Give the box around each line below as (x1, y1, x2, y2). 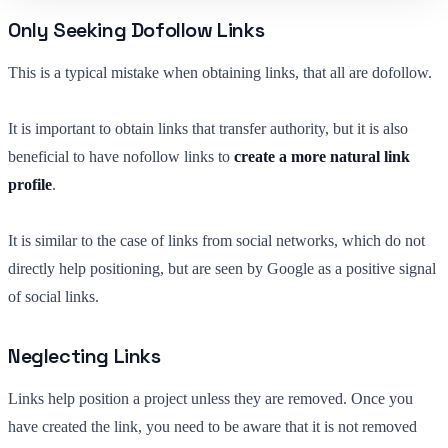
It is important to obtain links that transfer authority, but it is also (8, 119, 408, 137)
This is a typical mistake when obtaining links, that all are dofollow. (8, 63, 432, 81)
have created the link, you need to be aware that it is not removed (8, 417, 417, 435)
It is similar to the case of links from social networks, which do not (8, 231, 425, 249)
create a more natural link (234, 147, 410, 165)
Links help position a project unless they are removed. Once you (8, 389, 413, 407)
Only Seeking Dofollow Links (8, 16, 265, 43)
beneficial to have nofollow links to (8, 147, 234, 165)
